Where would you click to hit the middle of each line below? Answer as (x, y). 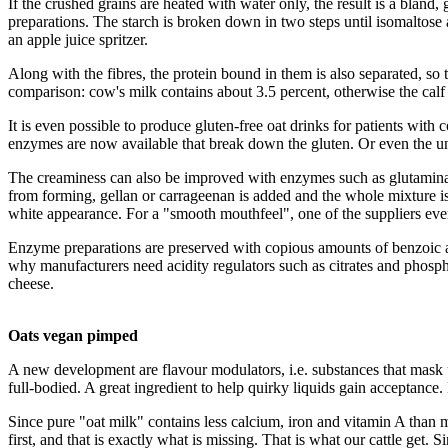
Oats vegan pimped (73, 335)
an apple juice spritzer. (78, 39)
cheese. (31, 283)
